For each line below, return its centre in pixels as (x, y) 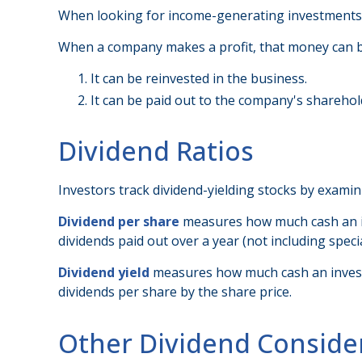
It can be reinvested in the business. (199, 79)
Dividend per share (119, 222)
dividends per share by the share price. (175, 292)
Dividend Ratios (156, 151)
